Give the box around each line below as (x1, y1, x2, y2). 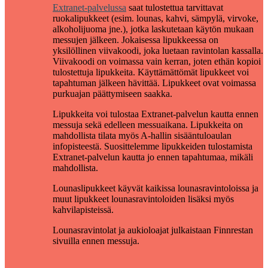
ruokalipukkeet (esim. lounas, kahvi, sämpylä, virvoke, (53, 13, 258, 23)
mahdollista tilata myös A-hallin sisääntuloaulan (53, 130, 232, 141)
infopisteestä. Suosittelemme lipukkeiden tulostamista (53, 141, 252, 151)
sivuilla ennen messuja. (53, 235, 139, 246)
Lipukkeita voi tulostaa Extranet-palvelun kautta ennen (53, 108, 258, 119)
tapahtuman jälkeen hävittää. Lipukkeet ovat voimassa (53, 77, 256, 88)
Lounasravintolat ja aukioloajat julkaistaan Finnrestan (53, 224, 253, 235)
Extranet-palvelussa (53, 2, 126, 13)
